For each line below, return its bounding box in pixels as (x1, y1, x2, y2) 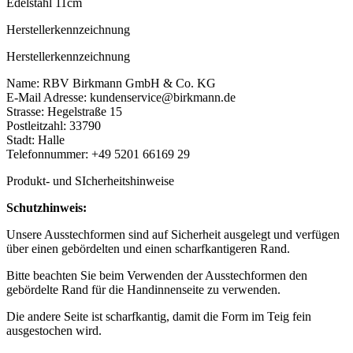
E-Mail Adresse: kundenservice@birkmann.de (6, 90, 236, 104)
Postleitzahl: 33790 (6, 118, 101, 132)
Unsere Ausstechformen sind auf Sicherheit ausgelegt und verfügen (6, 227, 340, 241)
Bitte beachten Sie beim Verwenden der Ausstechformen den (6, 268, 307, 282)
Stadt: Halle (6, 132, 65, 147)
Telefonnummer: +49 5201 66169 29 (6, 147, 190, 161)
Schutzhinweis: (6, 200, 87, 214)
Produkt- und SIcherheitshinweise (6, 173, 174, 188)
